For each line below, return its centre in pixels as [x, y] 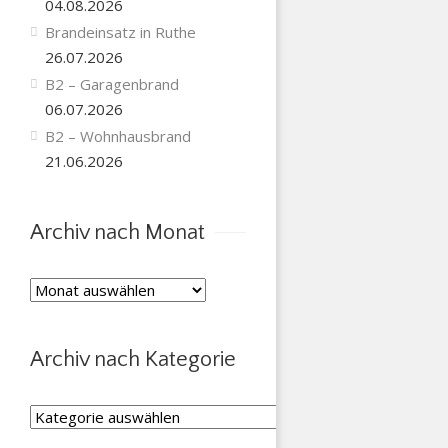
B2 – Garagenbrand [111, 84]
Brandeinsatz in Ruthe [120, 32]
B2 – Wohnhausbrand [117, 136]
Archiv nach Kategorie [132, 359]
